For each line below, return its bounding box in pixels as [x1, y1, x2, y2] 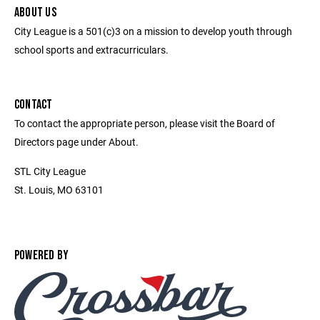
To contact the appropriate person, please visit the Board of [14, 116, 275, 130]
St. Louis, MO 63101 [14, 183, 104, 196]
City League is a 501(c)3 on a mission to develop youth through [14, 24, 292, 38]
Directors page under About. [14, 135, 139, 149]
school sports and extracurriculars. [14, 43, 169, 56]
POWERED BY [14, 248, 69, 263]
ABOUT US [14, 5, 56, 20]
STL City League [14, 164, 86, 178]
